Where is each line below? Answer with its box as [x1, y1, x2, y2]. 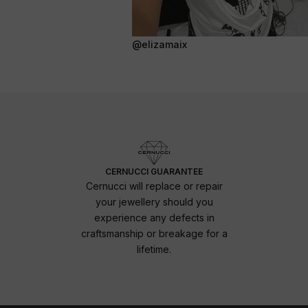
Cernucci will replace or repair [85, 179, 223, 192]
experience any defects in [93, 211, 214, 223]
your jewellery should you [95, 195, 213, 208]
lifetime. [137, 243, 171, 255]
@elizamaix [132, 38, 187, 50]
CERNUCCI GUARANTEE [105, 166, 203, 177]
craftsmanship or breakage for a [80, 227, 228, 239]
